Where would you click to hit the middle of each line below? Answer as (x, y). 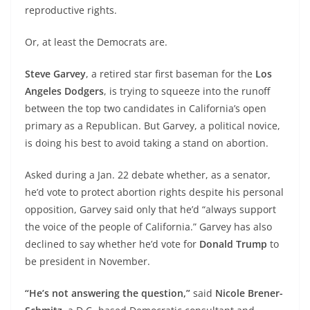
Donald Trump (233, 244)
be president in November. (88, 261)
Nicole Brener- (249, 293)
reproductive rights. (71, 10)
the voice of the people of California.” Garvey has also (148, 226)
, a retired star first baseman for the (171, 73)
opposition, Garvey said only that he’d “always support (151, 209)
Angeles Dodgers (64, 91)
